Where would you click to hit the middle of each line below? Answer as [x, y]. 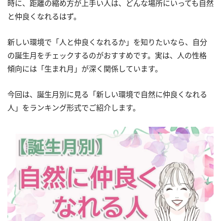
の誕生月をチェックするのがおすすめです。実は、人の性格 [107, 55]
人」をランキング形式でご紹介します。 [74, 108]
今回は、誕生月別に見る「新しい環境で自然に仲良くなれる [107, 94]
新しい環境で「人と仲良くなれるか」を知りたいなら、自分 [107, 42]
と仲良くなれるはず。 [44, 16]
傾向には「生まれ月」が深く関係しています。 [85, 69]
